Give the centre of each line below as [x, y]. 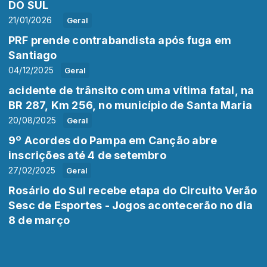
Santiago [33, 55]
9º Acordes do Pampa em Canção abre [113, 141]
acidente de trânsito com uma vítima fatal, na [131, 91]
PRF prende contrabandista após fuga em [120, 41]
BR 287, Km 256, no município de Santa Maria [131, 105]
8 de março [39, 221]
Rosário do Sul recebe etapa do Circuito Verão [133, 191]
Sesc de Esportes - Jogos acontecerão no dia [131, 206]
